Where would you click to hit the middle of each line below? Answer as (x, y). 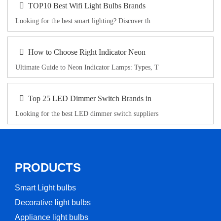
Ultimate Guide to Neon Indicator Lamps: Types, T (87, 67)
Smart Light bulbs (45, 188)
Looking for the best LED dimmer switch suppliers (87, 114)
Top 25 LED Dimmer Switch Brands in (90, 98)
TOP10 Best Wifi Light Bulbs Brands (87, 6)
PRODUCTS (48, 167)
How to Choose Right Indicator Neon (87, 52)
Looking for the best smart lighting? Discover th (83, 21)
